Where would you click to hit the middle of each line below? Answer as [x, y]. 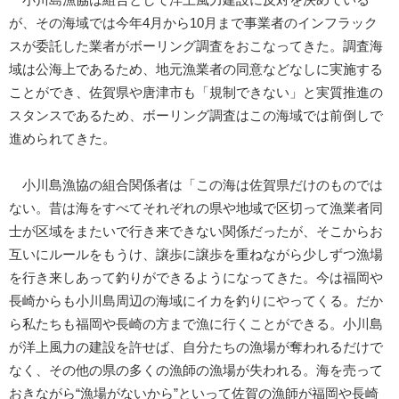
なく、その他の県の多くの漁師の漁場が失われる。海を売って [196, 370]
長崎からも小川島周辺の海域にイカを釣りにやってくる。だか [196, 301]
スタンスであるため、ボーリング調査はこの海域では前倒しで [196, 115]
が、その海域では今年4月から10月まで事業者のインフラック [193, 23]
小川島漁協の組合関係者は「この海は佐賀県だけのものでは [196, 185]
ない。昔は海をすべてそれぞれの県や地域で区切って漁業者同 [196, 208]
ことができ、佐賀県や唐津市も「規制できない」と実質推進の [196, 92]
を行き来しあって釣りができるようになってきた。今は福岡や [196, 277]
